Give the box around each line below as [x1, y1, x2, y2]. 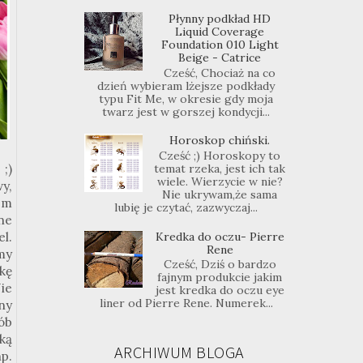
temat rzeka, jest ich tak [154, 160, 286, 176]
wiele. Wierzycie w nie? [156, 173, 283, 189]
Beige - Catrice [178, 49, 262, 65]
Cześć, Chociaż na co [164, 65, 276, 80]
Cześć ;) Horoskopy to [159, 147, 281, 163]
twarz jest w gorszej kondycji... [102, 104, 271, 119]
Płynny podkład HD [169, 11, 271, 26]
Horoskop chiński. [169, 133, 271, 148]
